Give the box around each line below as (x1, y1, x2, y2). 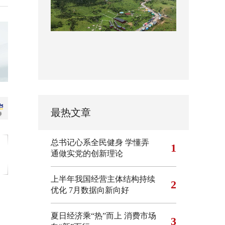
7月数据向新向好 (69, 186, 129, 194)
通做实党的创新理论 (51, 149, 123, 158)
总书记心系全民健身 (51, 138, 123, 147)
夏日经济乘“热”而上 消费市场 (51, 211, 156, 220)
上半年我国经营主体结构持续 (51, 175, 155, 183)
